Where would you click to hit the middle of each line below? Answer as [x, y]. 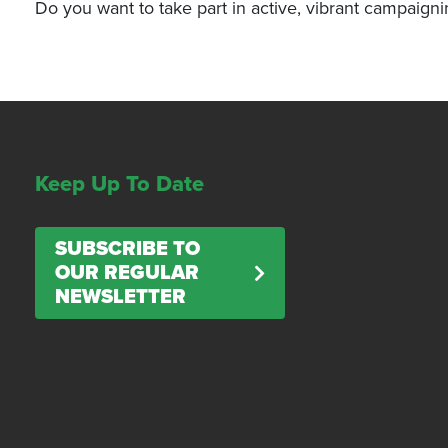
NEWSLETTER [121, 297]
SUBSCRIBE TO [128, 249]
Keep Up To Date [120, 184]
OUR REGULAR [127, 273]
